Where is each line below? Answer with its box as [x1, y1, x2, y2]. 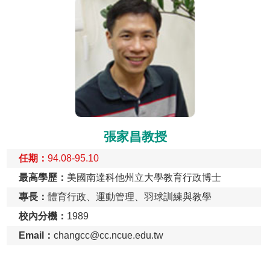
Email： [19, 230, 54, 241]
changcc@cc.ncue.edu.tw [54, 230, 163, 241]
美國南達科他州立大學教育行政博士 [67, 172, 221, 183]
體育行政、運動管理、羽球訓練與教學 [48, 192, 212, 202]
